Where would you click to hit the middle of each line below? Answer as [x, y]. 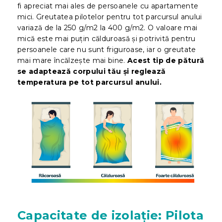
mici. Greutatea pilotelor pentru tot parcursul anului [110, 17]
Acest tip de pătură [166, 61]
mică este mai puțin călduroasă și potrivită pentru [107, 39]
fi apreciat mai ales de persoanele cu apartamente [108, 6]
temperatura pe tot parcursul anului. [89, 83]
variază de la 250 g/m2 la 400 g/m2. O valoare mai [108, 28]
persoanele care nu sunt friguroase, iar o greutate [107, 50]
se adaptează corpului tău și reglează [92, 72]
